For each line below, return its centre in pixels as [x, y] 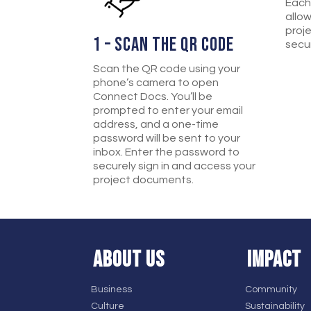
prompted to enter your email [168, 110]
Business [112, 290]
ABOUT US [129, 260]
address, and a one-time [156, 124]
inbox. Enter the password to [167, 152]
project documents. [144, 179]
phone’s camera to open [156, 82]
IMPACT [274, 260]
